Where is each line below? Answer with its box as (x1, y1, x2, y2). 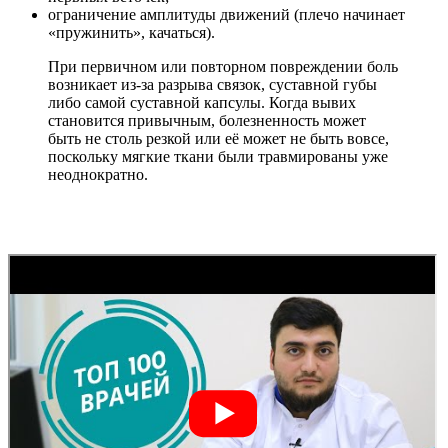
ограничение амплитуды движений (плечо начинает (48, 5, 405, 23)
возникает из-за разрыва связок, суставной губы (48, 75, 377, 93)
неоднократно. (48, 165, 148, 183)
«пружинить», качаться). (48, 23, 215, 41)
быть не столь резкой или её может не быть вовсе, (48, 129, 389, 147)
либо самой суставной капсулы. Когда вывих (48, 93, 356, 111)
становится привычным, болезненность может (48, 111, 366, 129)
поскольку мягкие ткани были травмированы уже (48, 147, 388, 165)
